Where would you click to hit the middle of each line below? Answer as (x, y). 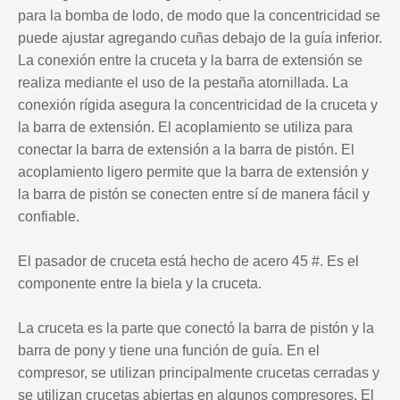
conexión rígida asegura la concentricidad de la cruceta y (198, 105)
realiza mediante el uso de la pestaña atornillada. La (183, 83)
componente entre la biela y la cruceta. (140, 284)
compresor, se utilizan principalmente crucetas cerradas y (199, 373)
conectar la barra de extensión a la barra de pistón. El (186, 150)
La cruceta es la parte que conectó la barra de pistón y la (196, 329)
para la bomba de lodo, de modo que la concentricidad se (199, 16)
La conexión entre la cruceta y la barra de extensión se (190, 61)
